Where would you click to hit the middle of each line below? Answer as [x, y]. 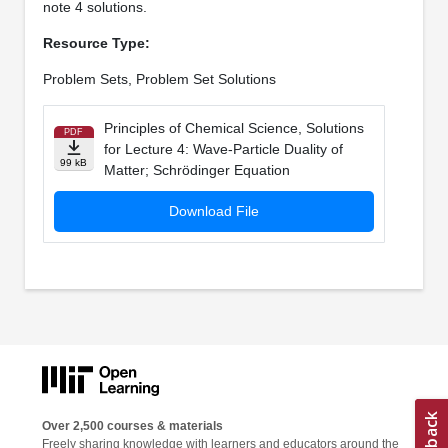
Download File [213, 211]
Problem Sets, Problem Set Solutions [159, 79]
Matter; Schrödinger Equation [196, 170]
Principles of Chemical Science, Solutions [233, 128]
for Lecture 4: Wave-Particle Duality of [223, 149]
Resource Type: [96, 43]
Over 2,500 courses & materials [132, 425]
